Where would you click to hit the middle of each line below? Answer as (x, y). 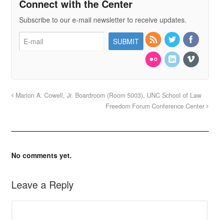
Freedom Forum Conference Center (156, 106)
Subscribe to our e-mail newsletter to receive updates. (103, 19)
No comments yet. (41, 155)
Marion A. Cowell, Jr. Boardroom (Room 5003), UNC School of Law (107, 95)
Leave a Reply (42, 184)
